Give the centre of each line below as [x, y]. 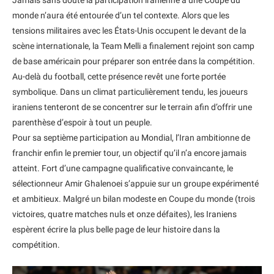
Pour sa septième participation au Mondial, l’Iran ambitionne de [131, 137]
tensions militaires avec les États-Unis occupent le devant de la [129, 30]
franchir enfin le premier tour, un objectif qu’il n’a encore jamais [129, 153]
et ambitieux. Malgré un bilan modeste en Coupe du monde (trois [134, 198]
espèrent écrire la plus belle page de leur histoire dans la [116, 229]
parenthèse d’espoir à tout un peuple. [82, 122]
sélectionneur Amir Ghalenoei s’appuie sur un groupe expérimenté [135, 183]
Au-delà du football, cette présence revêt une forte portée [119, 76]
